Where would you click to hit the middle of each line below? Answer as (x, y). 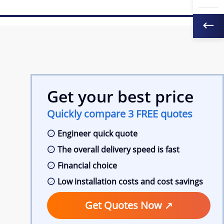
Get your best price (120, 96)
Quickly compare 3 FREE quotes (120, 114)
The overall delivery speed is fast (119, 149)
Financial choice (87, 165)
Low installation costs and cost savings (130, 181)
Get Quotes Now (125, 205)
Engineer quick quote (98, 133)
